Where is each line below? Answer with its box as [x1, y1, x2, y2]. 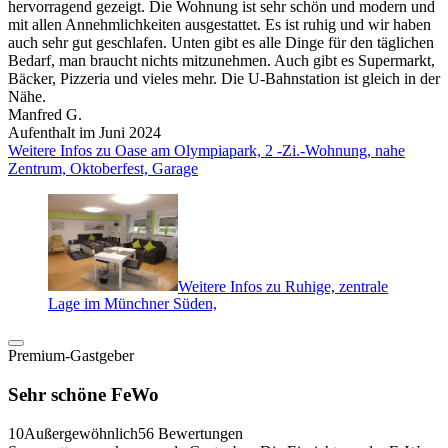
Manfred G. [8, 105, 82, 123]
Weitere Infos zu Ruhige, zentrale [178, 277, 388, 295]
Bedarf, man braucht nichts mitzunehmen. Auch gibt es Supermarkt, [8, 51, 435, 69]
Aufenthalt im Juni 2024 [8, 123, 161, 141]
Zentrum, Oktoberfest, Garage [8, 159, 198, 177]
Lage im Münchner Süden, [48, 295, 217, 313]
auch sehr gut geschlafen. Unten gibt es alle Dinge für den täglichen [8, 33, 434, 51]
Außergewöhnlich [24, 424, 138, 442]
